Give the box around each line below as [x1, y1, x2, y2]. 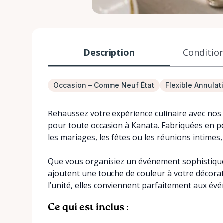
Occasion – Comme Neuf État [53, 81, 154, 89]
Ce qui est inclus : [48, 203, 129, 213]
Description [83, 46, 135, 58]
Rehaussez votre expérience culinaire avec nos [48, 108, 221, 119]
